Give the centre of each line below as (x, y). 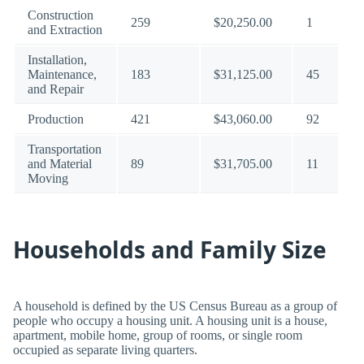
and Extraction (65, 30)
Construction (61, 15)
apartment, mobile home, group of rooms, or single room (158, 335)
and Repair (56, 89)
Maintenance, (62, 74)
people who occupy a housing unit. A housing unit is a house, (170, 321)
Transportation (65, 149)
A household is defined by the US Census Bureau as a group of (175, 306)
